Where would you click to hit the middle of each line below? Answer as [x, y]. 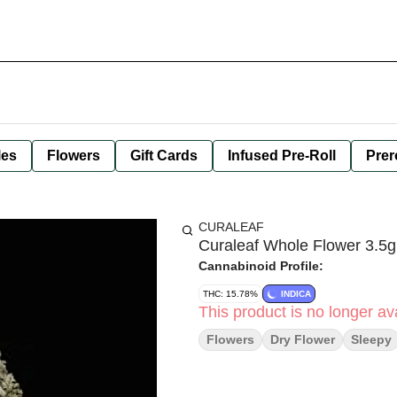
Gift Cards [164, 156]
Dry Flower [303, 339]
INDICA [296, 294]
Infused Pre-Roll [282, 156]
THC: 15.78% [230, 294]
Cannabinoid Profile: [261, 266]
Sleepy [371, 339]
